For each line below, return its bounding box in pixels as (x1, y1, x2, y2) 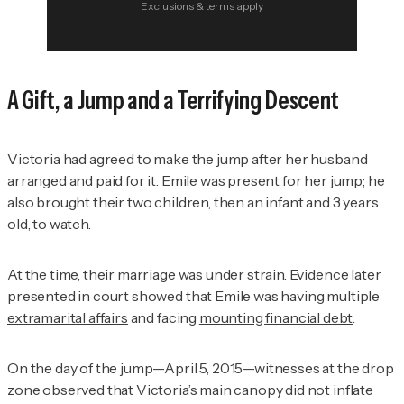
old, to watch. (7, 214, 91, 233)
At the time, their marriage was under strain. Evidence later (7, 264, 381, 283)
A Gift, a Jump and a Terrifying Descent (7, 84, 339, 115)
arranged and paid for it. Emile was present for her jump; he (7, 170, 385, 189)
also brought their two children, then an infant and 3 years (7, 192, 379, 211)
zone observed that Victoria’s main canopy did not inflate (7, 380, 373, 399)
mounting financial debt (198, 308, 353, 326)
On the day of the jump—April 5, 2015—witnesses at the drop (7, 358, 394, 377)
